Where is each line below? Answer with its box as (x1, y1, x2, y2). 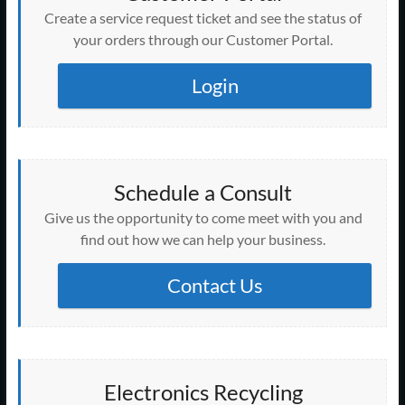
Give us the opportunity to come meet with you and (43, 208, 363, 226)
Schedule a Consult (114, 178, 293, 205)
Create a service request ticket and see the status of (44, 8, 363, 26)
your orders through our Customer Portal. (73, 30, 334, 48)
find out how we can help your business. (80, 230, 326, 248)
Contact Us (166, 272, 263, 297)
